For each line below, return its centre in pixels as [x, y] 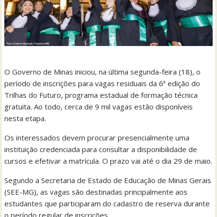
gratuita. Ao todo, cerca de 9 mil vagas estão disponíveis [99, 107]
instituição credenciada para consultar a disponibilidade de [101, 149]
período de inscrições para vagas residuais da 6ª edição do [102, 84]
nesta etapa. [25, 118]
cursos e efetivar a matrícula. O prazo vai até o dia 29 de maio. [108, 161]
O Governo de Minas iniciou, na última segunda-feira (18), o [103, 72]
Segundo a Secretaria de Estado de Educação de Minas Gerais [108, 180]
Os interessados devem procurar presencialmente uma [97, 138]
